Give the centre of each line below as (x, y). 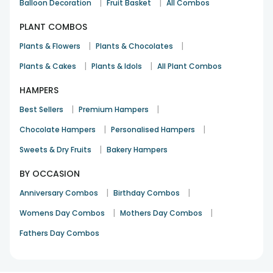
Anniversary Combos (59, 193)
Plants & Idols (117, 66)
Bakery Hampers (137, 149)
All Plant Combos (190, 66)
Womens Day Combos (62, 213)
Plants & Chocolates (134, 46)
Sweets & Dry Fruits (55, 149)
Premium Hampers (114, 109)
